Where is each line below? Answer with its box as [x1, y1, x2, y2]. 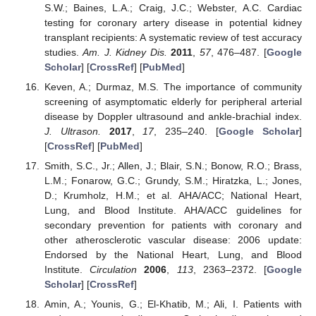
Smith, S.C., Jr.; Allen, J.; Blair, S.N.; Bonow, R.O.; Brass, [44, 160, 302, 172]
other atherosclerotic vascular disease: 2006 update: [44, 234, 302, 246]
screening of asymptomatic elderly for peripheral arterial [44, 95, 302, 107]
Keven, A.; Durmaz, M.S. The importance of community [44, 80, 302, 92]
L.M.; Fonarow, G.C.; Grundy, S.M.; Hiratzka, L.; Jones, [44, 175, 302, 187]
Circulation [90, 264, 138, 276]
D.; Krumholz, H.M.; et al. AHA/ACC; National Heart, [44, 190, 302, 202]
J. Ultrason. [44, 125, 101, 137]
